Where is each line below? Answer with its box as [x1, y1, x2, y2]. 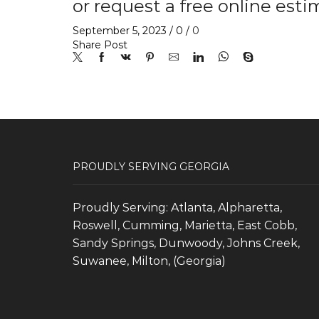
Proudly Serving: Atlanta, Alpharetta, [73, 201, 282, 215]
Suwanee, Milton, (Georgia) [73, 254, 226, 268]
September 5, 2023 [73, 23, 167, 37]
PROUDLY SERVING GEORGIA [73, 159, 229, 173]
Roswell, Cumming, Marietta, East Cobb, [73, 219, 297, 233]
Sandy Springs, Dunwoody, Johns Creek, [73, 236, 300, 251]
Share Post [73, 38, 127, 51]
